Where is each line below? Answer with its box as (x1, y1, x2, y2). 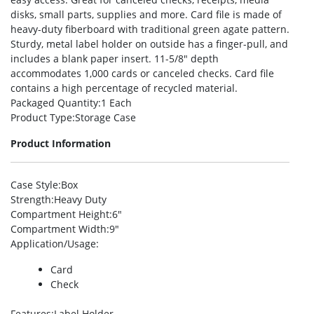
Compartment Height (11, 207, 109, 221)
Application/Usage (11, 237, 96, 251)
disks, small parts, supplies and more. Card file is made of (11, 8, 282, 22)
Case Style (11, 178, 58, 192)
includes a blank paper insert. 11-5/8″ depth (11, 52, 219, 66)
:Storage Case (72, 111, 136, 125)
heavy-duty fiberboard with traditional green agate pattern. (11, 22, 289, 36)
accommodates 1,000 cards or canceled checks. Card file (11, 67, 274, 81)
